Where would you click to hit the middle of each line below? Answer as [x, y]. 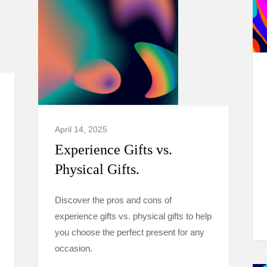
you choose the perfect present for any [130, 232]
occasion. [74, 248]
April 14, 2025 [81, 129]
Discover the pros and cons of [113, 200]
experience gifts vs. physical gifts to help [133, 216]
